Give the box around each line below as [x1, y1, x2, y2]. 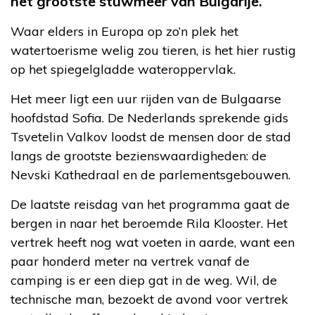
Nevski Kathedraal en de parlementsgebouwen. [11, 167, 290, 183]
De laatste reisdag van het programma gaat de [11, 196, 290, 212]
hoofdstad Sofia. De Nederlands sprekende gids [11, 110, 288, 126]
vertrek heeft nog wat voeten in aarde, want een [11, 234, 295, 250]
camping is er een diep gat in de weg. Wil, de [11, 272, 277, 288]
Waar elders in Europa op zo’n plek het [11, 23, 238, 39]
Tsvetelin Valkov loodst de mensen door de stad [11, 129, 291, 145]
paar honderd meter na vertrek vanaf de [11, 253, 250, 269]
